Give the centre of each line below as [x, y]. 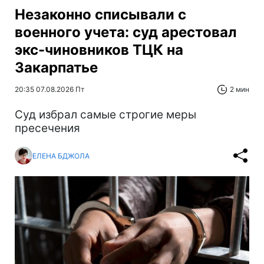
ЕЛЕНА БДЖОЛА [61, 156]
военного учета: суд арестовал [126, 32]
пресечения [47, 128]
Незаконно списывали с [100, 15]
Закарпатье [56, 68]
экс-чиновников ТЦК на [99, 50]
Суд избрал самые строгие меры [105, 115]
